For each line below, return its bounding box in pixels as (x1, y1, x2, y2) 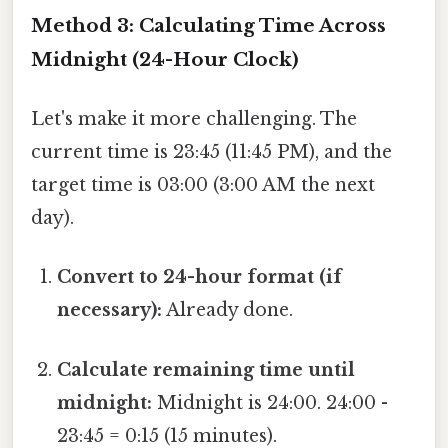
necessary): (57, 299, 163, 322)
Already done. (162, 299, 294, 322)
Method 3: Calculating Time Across (31, 13, 386, 37)
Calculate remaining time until (57, 358, 356, 381)
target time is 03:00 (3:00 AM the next (31, 174, 375, 197)
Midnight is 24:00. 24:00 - (152, 391, 389, 414)
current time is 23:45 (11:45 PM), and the (31, 141, 392, 164)
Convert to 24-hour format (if (57, 266, 343, 289)
